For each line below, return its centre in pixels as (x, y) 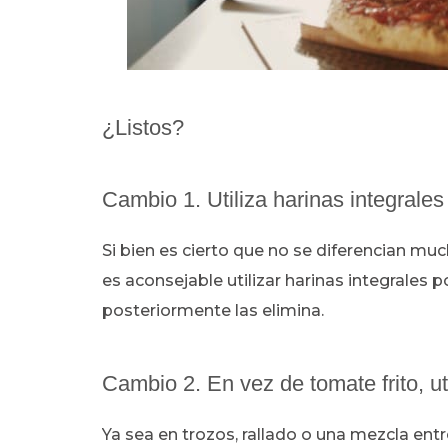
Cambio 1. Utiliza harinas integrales (273, 199)
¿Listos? (143, 127)
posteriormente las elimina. (213, 310)
